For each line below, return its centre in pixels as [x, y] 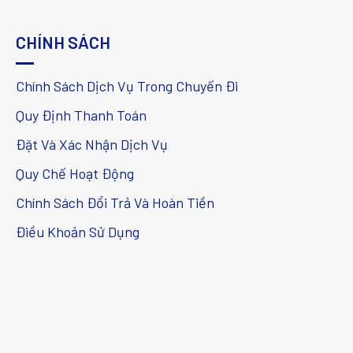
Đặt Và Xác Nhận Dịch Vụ [92, 144]
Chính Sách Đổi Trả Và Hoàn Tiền [115, 202]
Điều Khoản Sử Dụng [78, 231]
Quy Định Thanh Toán [81, 115]
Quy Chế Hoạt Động [75, 173]
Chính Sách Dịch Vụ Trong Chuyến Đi [127, 85]
